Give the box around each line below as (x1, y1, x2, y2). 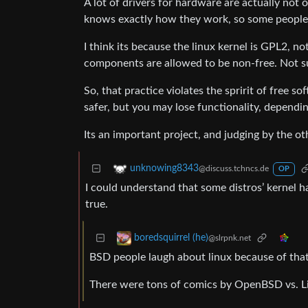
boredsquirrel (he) (134, 233, 208, 243)
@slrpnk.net (208, 234, 251, 243)
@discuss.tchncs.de (199, 164, 269, 173)
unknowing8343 (130, 164, 199, 174)
